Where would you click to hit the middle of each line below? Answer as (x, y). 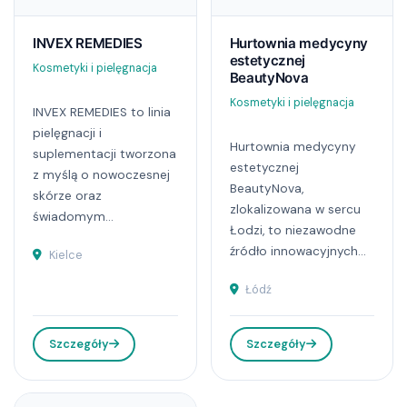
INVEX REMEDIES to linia (102, 112)
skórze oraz (67, 195)
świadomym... (73, 216)
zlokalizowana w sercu (295, 209)
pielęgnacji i (67, 133)
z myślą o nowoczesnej (101, 174)
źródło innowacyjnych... (298, 251)
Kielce (64, 254)
